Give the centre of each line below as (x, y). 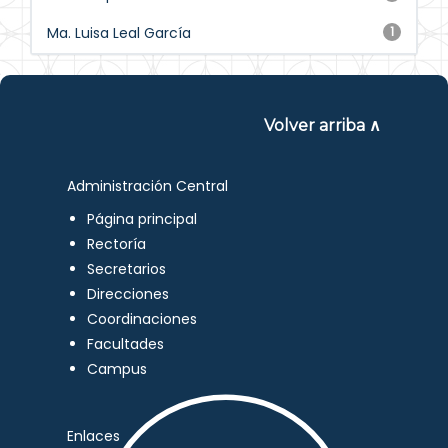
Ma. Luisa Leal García (119, 33)
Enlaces (94, 436)
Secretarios (127, 269)
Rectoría (117, 244)
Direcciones (128, 294)
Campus (117, 369)
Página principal (142, 219)
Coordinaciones (142, 319)
